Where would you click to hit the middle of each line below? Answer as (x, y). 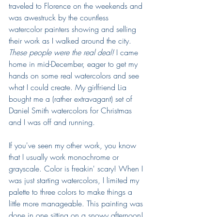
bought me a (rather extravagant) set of (72, 99)
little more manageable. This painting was (77, 203)
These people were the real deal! (61, 52)
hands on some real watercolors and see (75, 75)
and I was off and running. (52, 122)
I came (127, 52)
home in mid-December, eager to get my (74, 64)
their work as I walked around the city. (70, 40)
